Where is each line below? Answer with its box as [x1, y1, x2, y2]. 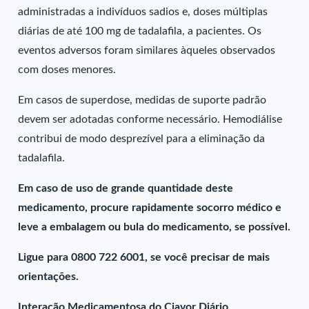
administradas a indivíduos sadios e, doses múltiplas [18, 6, 268, 17]
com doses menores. [18, 64, 117, 75]
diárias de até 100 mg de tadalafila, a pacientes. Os [18, 26, 262, 37]
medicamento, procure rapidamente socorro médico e [18, 202, 282, 213]
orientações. [18, 271, 79, 282]
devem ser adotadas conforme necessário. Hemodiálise [18, 114, 283, 125]
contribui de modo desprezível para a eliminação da [18, 133, 266, 144]
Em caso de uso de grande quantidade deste [18, 183, 234, 194]
